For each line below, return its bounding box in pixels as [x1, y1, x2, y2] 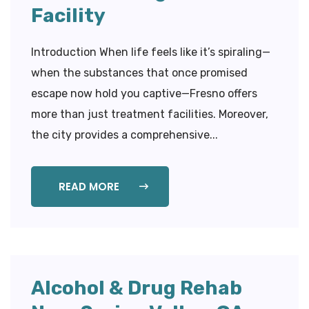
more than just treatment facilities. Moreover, [31, 107, 268, 121]
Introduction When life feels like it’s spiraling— [31, 45, 270, 59]
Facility [31, 3, 106, 27]
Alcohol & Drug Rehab [31, 276, 242, 299]
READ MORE [59, 179, 122, 194]
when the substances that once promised [31, 66, 248, 79]
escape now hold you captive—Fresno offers [31, 86, 257, 100]
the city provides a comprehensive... [31, 128, 218, 141]
